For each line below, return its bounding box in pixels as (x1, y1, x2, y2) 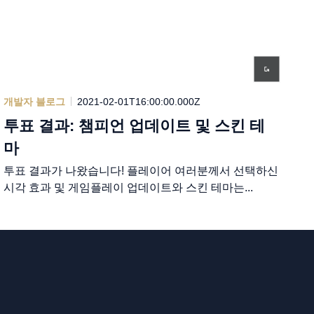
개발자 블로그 (4, 95, 66, 107)
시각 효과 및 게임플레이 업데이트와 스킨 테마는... (4, 181, 254, 193)
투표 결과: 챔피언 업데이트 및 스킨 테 (4, 116, 266, 135)
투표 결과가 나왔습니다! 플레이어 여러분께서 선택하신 (4, 164, 279, 177)
